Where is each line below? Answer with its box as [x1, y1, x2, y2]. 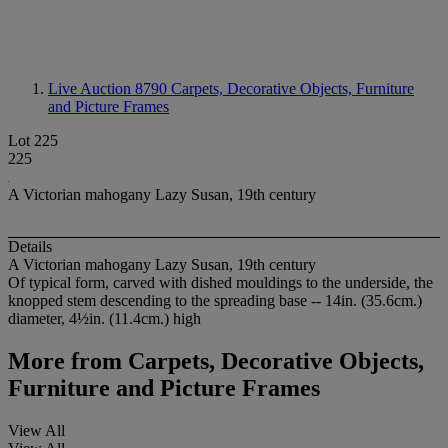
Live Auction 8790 [48, 80, 171, 97]
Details [8, 238, 52, 256]
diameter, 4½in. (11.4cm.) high [8, 310, 201, 328]
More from [8, 348, 122, 375]
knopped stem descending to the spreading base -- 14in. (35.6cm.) [8, 292, 422, 310]
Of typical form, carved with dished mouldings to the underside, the [8, 274, 433, 292]
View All [8, 422, 65, 440]
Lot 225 [8, 132, 58, 149]
